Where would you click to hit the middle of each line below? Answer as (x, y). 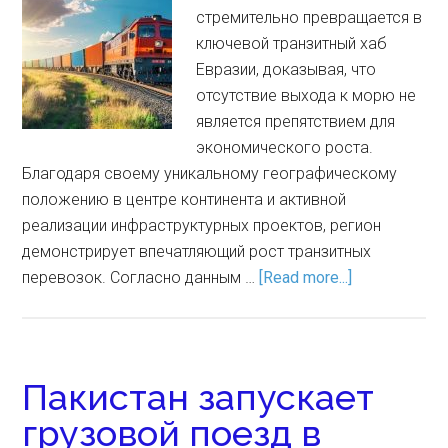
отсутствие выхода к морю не (306, 95)
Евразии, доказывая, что (286, 69)
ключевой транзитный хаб (292, 43)
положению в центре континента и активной (184, 199)
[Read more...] (306, 277)
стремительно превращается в (309, 17)
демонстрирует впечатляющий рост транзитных (197, 251)
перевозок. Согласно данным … (141, 277)
